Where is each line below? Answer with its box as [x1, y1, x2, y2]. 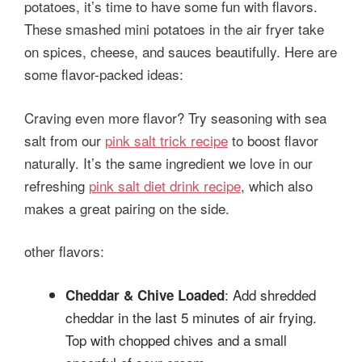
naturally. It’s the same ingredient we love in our [24, 152, 313, 173]
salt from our [24, 129, 105, 150]
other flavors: [24, 241, 104, 262]
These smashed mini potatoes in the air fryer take [24, 19, 324, 40]
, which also [241, 175, 313, 196]
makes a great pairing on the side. [24, 197, 229, 218]
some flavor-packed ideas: [24, 64, 183, 85]
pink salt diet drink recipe [89, 175, 241, 196]
